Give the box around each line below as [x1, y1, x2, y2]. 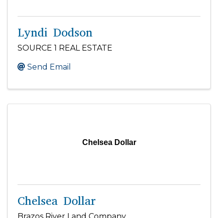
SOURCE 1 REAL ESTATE [18, 43, 112, 53]
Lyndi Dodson [18, 24, 92, 40]
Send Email [27, 62, 71, 72]
